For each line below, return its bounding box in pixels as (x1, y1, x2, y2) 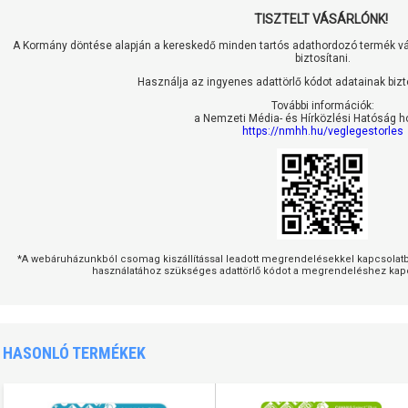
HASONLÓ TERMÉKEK (3, 343, 146, 363)
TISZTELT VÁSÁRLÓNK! (254, 12, 391, 27)
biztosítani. (294, 52, 351, 66)
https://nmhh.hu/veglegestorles (241, 125, 403, 138)
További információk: (270, 99, 374, 113)
